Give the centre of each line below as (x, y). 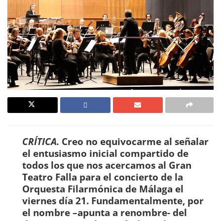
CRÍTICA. (41, 142)
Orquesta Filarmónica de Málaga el (103, 189)
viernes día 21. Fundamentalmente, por (113, 201)
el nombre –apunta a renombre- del (105, 213)
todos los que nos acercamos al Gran (107, 165)
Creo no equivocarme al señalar (134, 142)
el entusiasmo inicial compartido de (105, 153)
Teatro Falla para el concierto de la (103, 177)
